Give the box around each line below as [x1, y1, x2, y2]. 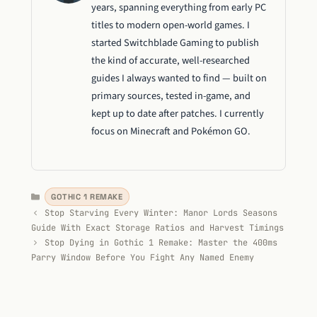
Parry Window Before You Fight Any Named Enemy [31, 252, 254, 264]
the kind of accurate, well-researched [91, 52, 250, 68]
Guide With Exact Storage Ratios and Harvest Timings [31, 222, 284, 234]
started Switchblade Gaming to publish [91, 35, 259, 50]
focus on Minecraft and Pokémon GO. [91, 123, 250, 139]
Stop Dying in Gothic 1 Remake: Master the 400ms [45, 237, 278, 249]
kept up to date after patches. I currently [91, 105, 264, 121]
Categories [44, 188, 94, 200]
